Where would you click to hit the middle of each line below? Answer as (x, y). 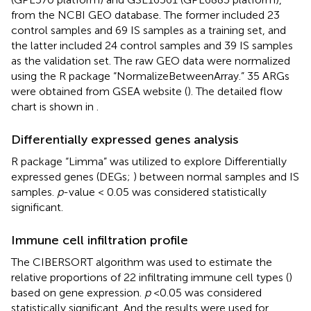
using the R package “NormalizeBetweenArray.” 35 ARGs (150, 76)
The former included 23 (220, 15)
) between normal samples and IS (216, 176)
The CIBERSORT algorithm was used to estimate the (142, 262)
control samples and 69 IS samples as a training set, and (149, 30)
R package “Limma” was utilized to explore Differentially (149, 161)
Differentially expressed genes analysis (125, 139)
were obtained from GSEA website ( (99, 91)
